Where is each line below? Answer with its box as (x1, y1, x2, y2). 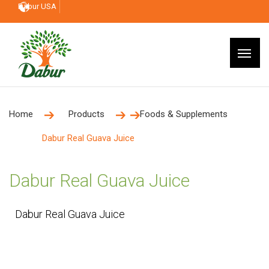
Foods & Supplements (140, 109, 228, 119)
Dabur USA (18, 2, 56, 11)
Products (68, 109, 104, 119)
